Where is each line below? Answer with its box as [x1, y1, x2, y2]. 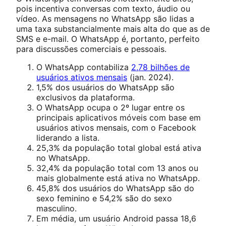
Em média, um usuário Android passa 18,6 [36, 213, 196, 223]
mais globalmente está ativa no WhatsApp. [36, 173, 200, 183]
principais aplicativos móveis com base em [36, 112, 201, 123]
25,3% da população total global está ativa [36, 143, 201, 153]
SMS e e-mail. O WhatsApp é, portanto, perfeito [16, 34, 200, 44]
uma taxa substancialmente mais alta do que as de [16, 24, 210, 34]
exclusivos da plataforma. [36, 92, 135, 102]
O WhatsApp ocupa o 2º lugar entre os [36, 102, 185, 112]
